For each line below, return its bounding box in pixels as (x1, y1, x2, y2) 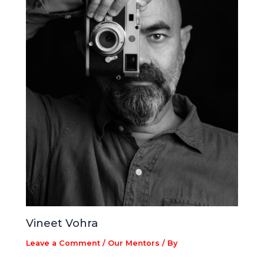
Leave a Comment (26, 238, 101, 247)
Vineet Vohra (26, 216, 98, 230)
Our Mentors (108, 238, 160, 247)
